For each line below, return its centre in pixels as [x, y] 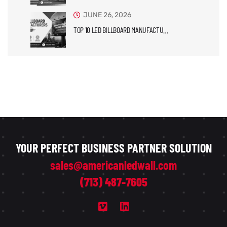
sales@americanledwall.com [113, 165]
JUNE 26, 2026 [107, 15]
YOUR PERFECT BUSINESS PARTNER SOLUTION [113, 148]
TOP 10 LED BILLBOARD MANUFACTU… [121, 30]
